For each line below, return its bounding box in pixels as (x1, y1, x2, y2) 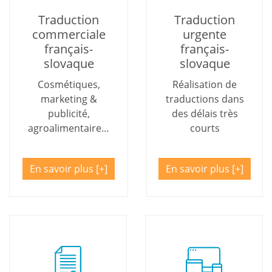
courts (189, 121, 220, 135)
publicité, (47, 106, 90, 120)
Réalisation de (172, 77, 237, 91)
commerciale (32, 25, 106, 42)
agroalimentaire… (28, 121, 109, 135)
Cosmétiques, (37, 77, 100, 91)
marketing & (40, 92, 97, 106)
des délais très (171, 106, 238, 120)
